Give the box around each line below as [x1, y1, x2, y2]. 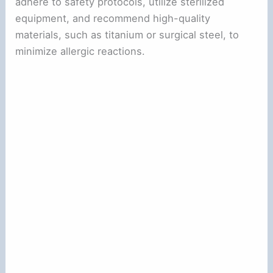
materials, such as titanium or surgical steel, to [15, 28, 239, 41]
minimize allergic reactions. [15, 44, 146, 57]
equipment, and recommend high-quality [15, 12, 211, 24]
